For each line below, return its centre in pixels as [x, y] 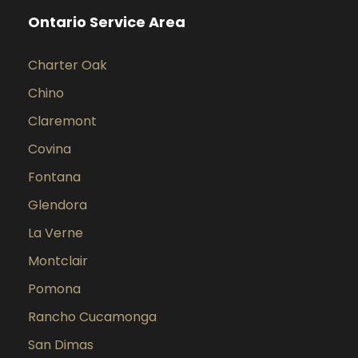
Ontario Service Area [107, 22]
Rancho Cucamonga [92, 317]
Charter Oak [68, 65]
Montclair [58, 261]
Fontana [54, 177]
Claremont [62, 121]
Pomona [54, 289]
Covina [50, 149]
